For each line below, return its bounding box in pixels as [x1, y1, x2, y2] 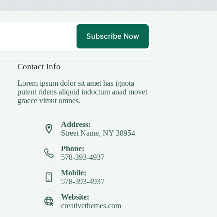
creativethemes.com [61, 201, 122, 210]
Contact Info [17, 62, 61, 72]
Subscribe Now [86, 31, 139, 41]
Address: [61, 120, 91, 129]
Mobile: [61, 169, 87, 177]
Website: [61, 193, 90, 201]
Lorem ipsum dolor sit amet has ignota [17, 79, 135, 88]
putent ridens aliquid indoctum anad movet [17, 88, 148, 96]
